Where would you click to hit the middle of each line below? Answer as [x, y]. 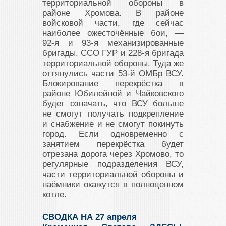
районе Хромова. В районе [113, 13]
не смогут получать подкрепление [113, 114]
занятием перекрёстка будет [113, 144]
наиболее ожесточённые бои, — [113, 33]
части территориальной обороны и [113, 175]
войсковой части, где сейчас [113, 23]
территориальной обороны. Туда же [113, 64]
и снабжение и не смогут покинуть [113, 124]
